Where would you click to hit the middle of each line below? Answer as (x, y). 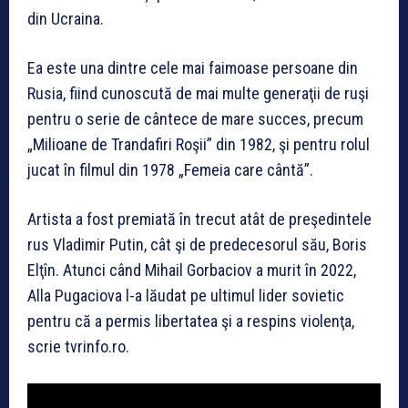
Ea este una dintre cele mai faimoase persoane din (193, 67)
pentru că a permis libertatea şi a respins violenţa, (191, 321)
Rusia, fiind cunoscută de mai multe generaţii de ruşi (198, 93)
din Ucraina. (66, 18)
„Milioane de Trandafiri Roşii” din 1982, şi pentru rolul (199, 144)
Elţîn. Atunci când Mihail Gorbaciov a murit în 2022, (192, 270)
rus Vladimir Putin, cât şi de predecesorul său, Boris (197, 244)
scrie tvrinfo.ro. (78, 346)
